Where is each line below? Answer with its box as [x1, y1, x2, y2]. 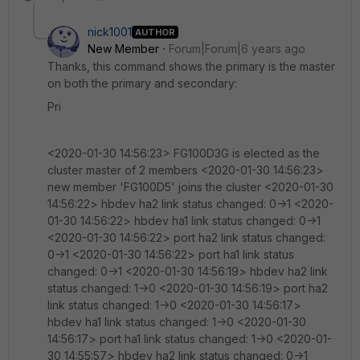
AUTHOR [135, 26, 175, 38]
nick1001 [88, 25, 132, 39]
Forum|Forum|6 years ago [169, 42, 305, 55]
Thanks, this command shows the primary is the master [47, 59, 335, 73]
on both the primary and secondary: [47, 76, 237, 90]
